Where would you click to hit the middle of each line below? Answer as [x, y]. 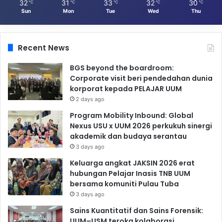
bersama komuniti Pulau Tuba [124, 184]
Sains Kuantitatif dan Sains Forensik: [137, 210]
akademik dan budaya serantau [128, 136]
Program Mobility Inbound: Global [132, 115]
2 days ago [90, 99]
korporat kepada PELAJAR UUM [126, 88]
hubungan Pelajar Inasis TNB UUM [130, 173]
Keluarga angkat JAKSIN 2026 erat [132, 163]
